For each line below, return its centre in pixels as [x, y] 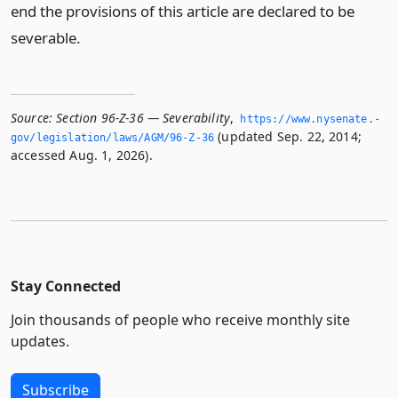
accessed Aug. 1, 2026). [82, 155]
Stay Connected [66, 286]
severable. [46, 38]
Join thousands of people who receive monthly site [180, 320]
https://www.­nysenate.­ [310, 119]
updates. [40, 341]
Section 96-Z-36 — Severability [143, 118]
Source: [32, 118]
